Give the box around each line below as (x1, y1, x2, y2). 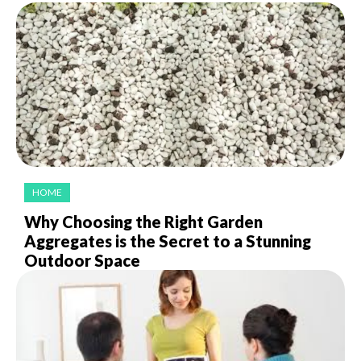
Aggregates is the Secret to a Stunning (24, 231, 311, 251)
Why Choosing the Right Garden (24, 212, 263, 232)
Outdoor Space (24, 251, 140, 271)
